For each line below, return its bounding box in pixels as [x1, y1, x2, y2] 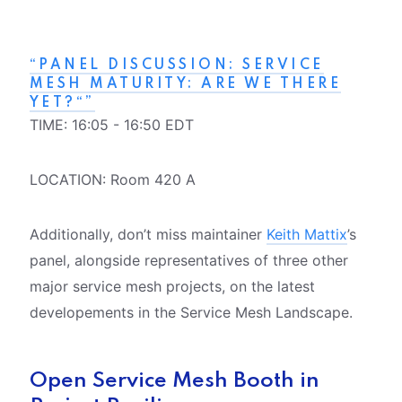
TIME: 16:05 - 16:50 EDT [29, 115, 194, 134]
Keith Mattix [266, 224, 347, 243]
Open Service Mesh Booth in [29, 370, 319, 392]
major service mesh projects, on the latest [29, 276, 315, 295]
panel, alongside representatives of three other [29, 250, 348, 269]
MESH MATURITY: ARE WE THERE [29, 77, 342, 92]
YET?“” [29, 96, 95, 111]
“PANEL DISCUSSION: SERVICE [29, 58, 324, 74]
